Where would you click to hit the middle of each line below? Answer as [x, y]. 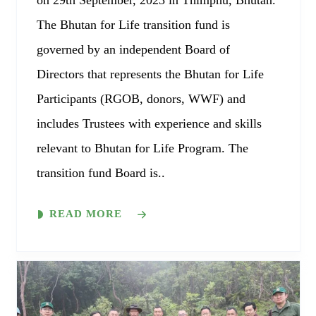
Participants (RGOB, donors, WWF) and [141, 99]
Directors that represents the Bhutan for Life [150, 74]
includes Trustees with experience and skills [149, 124]
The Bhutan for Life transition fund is [133, 25]
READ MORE [85, 214]
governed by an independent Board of [133, 50]
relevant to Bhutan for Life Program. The [142, 148]
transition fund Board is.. [101, 173]
